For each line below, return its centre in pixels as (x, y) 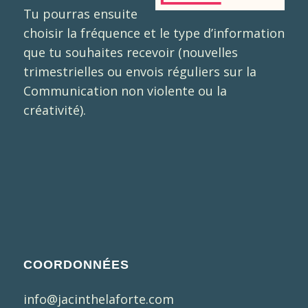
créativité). (54, 110)
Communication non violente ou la (125, 91)
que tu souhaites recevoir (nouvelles (130, 53)
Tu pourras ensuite (80, 14)
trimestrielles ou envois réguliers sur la (140, 72)
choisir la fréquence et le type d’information (154, 33)
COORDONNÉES (76, 264)
